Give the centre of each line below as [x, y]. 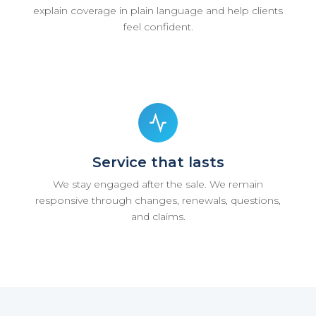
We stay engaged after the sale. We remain [158, 184]
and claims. [158, 216]
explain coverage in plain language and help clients [158, 10]
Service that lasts [158, 162]
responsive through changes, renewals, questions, [158, 200]
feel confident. [158, 26]
